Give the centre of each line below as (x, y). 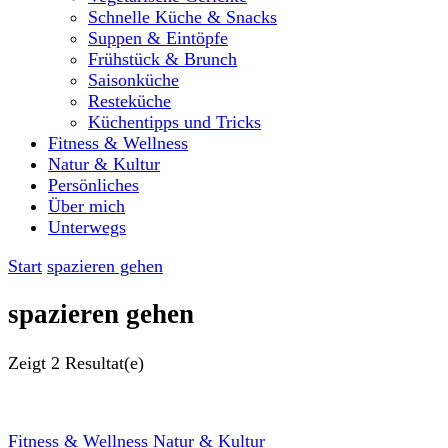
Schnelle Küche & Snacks (182, 17)
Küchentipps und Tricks (174, 122)
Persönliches (93, 185)
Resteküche (129, 101)
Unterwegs (87, 227)
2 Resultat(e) (97, 362)
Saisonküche (133, 80)
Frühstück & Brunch (162, 59)
